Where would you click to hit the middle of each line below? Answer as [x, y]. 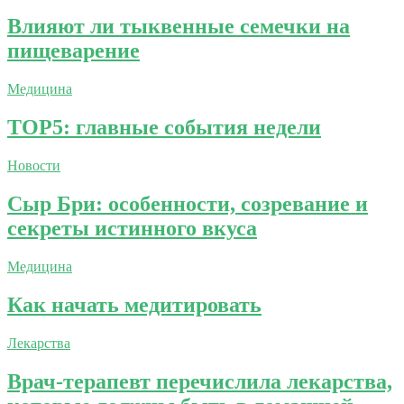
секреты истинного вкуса [132, 229]
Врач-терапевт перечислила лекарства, [200, 381]
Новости [34, 166]
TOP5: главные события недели [164, 128]
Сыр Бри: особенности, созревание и [188, 204]
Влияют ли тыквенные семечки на [179, 27]
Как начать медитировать [134, 304]
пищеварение [73, 51]
